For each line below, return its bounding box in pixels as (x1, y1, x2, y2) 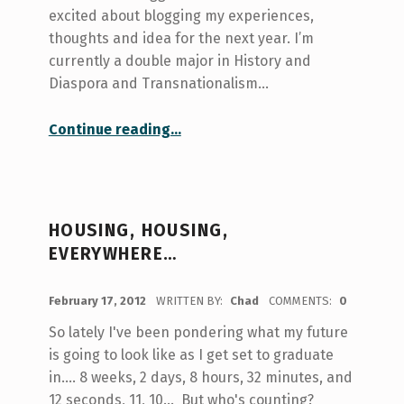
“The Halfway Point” (169, 111, 215, 129)
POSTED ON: (48, 283, 68, 298)
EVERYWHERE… (48, 243, 178, 264)
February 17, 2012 (48, 293, 149, 308)
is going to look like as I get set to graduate (48, 345, 334, 363)
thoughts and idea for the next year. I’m (48, 30, 314, 48)
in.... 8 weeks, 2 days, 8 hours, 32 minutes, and (48, 368, 353, 386)
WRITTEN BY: (155, 293, 225, 308)
